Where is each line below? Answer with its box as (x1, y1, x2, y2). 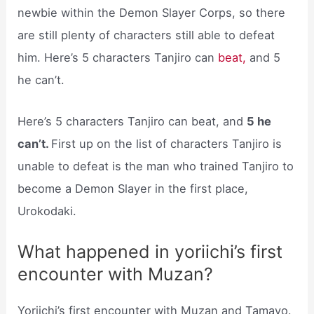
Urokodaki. (18, 203, 77, 218)
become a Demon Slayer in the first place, (18, 181, 249, 196)
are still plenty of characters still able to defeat (18, 28, 275, 43)
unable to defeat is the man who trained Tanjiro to (18, 158, 294, 173)
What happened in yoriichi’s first (18, 240, 283, 262)
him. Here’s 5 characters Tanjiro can (18, 50, 219, 65)
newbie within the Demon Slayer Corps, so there (18, 6, 286, 20)
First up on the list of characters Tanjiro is (51, 136, 282, 151)
